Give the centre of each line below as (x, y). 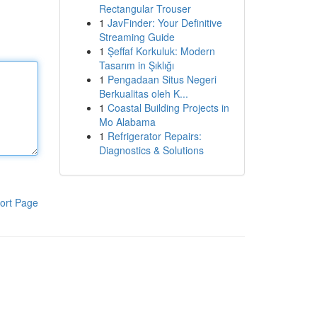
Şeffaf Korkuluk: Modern (161, 51)
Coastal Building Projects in (168, 108)
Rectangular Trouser (145, 8)
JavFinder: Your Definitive (165, 23)
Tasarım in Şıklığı (136, 65)
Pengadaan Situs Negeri (162, 79)
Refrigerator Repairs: (154, 136)
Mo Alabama (127, 122)
